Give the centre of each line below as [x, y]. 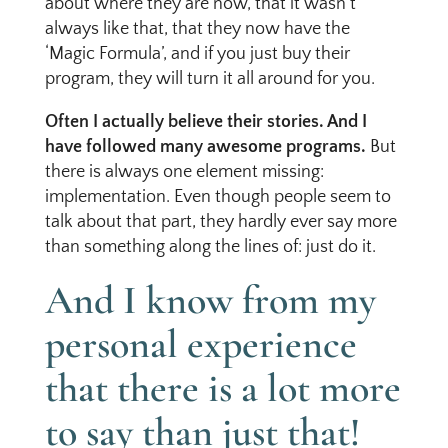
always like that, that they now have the [197, 29]
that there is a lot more [222, 388]
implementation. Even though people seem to [217, 197]
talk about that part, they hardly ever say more [220, 222]
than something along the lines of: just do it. [210, 247]
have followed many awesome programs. [205, 147]
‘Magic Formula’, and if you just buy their [197, 54]
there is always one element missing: [184, 172]
